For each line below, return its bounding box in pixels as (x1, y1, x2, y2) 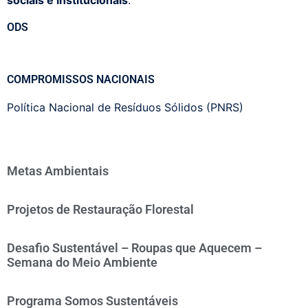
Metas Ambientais (7, 164, 109, 178)
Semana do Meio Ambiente (7, 255, 157, 269)
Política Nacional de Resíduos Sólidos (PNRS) (7, 100, 243, 114)
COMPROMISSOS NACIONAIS (7, 73, 155, 86)
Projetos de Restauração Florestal (7, 202, 194, 217)
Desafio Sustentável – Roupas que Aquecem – (7, 241, 262, 255)
